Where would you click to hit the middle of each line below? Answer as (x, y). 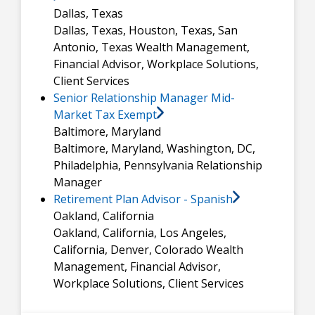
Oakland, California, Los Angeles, (140, 233)
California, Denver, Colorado (128, 250)
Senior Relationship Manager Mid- (144, 98)
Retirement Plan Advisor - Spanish (143, 199)
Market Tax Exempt (105, 115)
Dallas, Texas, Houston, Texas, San (146, 31)
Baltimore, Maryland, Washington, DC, (154, 149)
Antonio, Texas (93, 47)
